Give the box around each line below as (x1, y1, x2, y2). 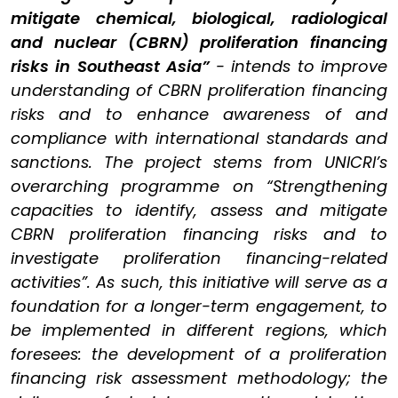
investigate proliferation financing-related (11, 247, 387, 269)
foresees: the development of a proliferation (11, 343, 387, 365)
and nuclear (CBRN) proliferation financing (11, 31, 387, 53)
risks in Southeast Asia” (11, 55, 217, 77)
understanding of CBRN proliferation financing (11, 79, 387, 101)
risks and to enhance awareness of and (11, 103, 387, 125)
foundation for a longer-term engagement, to (11, 295, 387, 317)
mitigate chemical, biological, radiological (11, 7, 387, 29)
